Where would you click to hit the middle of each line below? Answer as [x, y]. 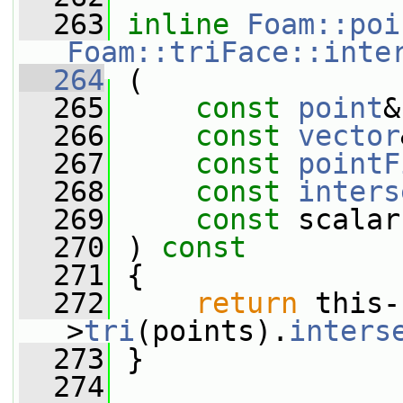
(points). [212, 331]
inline [178, 24]
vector [349, 136]
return [246, 303]
